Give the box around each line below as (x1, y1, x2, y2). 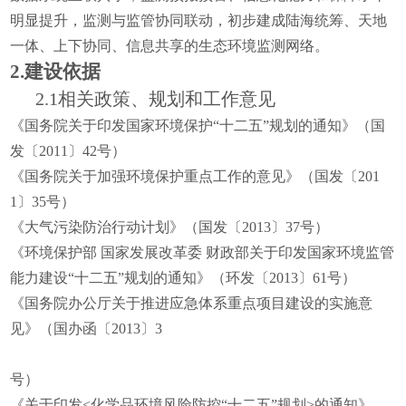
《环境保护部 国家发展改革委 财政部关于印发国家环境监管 (10, 245, 395, 260)
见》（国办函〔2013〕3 (10, 321, 163, 336)
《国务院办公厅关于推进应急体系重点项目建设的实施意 (10, 295, 373, 311)
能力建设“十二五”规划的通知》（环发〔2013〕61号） (10, 270, 357, 285)
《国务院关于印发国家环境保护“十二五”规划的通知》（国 (10, 118, 386, 133)
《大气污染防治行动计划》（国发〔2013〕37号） (10, 219, 330, 235)
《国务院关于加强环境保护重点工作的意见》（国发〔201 (10, 169, 381, 184)
